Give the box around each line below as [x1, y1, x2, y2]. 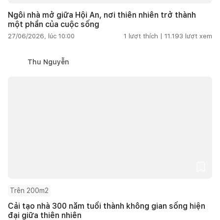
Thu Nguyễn [27, 57, 69, 66]
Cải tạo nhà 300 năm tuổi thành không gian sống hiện [8, 201, 205, 211]
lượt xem [185, 32, 212, 40]
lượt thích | [129, 32, 163, 40]
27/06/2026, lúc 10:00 [8, 32, 75, 40]
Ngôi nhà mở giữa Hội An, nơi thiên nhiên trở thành [8, 10, 196, 20]
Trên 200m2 [10, 186, 49, 194]
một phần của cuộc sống [8, 19, 99, 29]
